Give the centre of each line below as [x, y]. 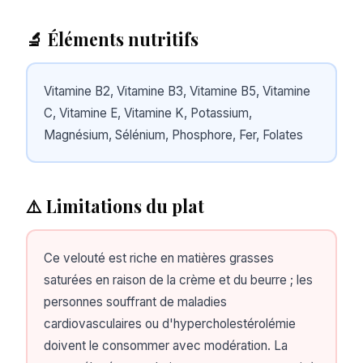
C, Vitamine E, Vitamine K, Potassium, [147, 113]
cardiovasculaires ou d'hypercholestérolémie [169, 323]
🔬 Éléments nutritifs [112, 39]
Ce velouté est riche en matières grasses [158, 258]
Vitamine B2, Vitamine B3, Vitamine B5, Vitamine [177, 91]
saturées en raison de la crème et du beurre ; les [178, 280]
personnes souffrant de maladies [135, 301]
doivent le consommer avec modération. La [165, 345]
